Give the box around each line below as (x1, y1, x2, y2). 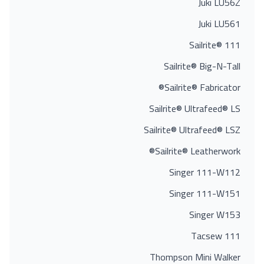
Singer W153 (189, 206, 240, 223)
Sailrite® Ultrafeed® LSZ (144, 121, 240, 138)
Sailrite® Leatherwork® (155, 142, 240, 160)
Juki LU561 (198, 15, 240, 32)
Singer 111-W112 (169, 163, 240, 181)
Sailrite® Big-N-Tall (164, 57, 240, 75)
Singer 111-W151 (169, 184, 240, 202)
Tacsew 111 (191, 227, 240, 245)
